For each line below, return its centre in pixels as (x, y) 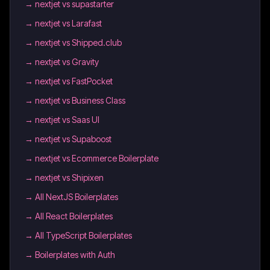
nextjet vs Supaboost (73, 139)
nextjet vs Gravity (67, 62)
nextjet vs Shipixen (69, 177)
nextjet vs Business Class (80, 100)
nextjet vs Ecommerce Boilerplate (97, 158)
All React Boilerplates (74, 216)
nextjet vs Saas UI (67, 120)
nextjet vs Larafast (68, 23)
